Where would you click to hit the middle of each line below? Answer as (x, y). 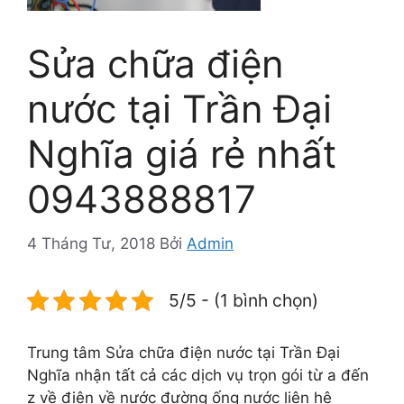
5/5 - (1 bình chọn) (243, 300)
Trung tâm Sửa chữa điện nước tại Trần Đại (184, 352)
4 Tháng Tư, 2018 (91, 243)
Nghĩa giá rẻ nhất (182, 154)
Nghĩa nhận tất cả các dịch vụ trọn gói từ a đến (198, 375)
